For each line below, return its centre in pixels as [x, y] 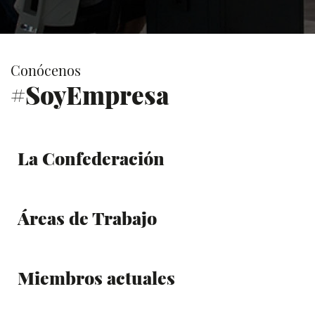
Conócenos [46, 70]
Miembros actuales [96, 277]
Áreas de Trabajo [87, 217]
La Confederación [91, 157]
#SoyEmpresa [90, 94]
